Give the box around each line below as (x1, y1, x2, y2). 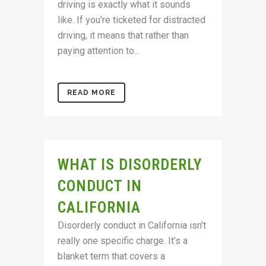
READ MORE (67, 88, 116, 97)
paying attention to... (58, 45, 140, 56)
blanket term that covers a (58, 251, 165, 262)
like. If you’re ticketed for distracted (58, 14, 205, 26)
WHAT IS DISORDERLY (58, 156, 202, 173)
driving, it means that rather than (58, 30, 189, 41)
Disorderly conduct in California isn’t (58, 220, 206, 231)
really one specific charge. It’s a (58, 235, 188, 246)
